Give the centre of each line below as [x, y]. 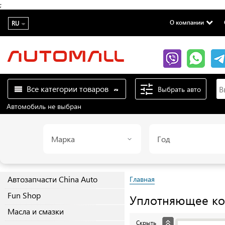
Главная [142, 179]
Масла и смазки [36, 211]
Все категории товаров [68, 88]
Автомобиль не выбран [44, 106]
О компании [187, 22]
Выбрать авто [179, 89]
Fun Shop [24, 195]
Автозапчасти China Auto [52, 179]
